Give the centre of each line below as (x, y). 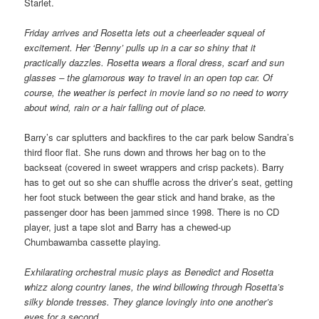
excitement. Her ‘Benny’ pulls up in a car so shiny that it (140, 48)
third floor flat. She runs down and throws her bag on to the (145, 152)
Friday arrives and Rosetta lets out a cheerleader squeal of (145, 33)
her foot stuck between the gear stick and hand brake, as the (150, 197)
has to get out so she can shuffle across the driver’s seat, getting (159, 182)
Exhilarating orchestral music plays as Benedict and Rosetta (149, 272)
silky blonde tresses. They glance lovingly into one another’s (149, 302)
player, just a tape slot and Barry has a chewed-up (128, 227)
